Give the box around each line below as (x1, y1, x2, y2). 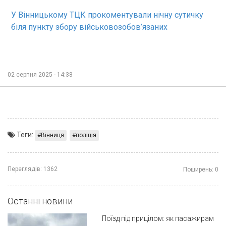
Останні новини (8, 196, 73, 207)
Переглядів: (8, 165, 42, 173)
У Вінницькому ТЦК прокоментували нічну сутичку (11, 10, 203, 20)
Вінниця (41, 132, 64, 139)
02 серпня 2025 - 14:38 (8, 71, 73, 79)
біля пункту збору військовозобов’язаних (11, 22, 167, 32)
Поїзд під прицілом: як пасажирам (101, 214, 214, 223)
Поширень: (183, 166, 213, 174)
